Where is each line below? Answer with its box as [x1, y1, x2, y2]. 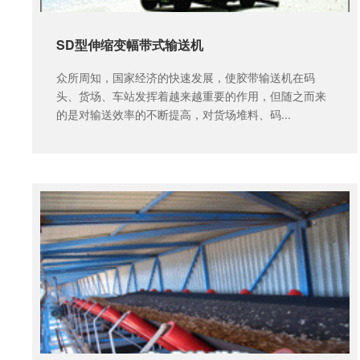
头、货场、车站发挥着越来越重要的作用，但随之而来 [55, 87, 326, 104]
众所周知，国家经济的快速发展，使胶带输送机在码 [55, 68, 315, 85]
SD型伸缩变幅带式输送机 [55, 35, 203, 55]
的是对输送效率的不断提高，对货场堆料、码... [55, 105, 291, 122]
